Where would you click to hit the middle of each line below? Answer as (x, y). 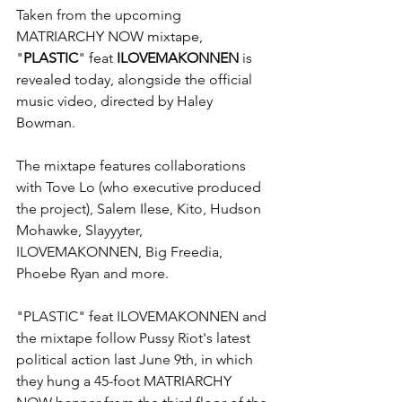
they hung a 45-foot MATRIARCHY (126, 381)
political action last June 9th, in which (136, 359)
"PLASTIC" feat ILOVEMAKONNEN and (143, 316)
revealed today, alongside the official (136, 79)
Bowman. (46, 122)
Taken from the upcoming (100, 15)
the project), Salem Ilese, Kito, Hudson (140, 209)
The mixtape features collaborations (133, 166)
